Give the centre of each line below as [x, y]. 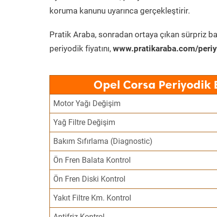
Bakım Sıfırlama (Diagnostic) [103, 141]
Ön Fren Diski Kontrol [90, 179]
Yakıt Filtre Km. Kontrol [93, 198]
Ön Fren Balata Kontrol [92, 160]
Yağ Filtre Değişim [85, 122]
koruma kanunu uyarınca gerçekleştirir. [120, 11]
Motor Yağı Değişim [87, 103]
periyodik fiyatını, [81, 48]
